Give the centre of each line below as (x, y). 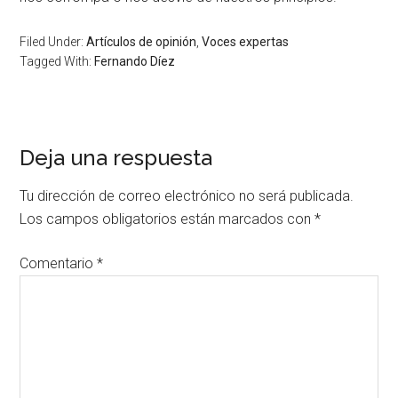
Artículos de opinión (142, 41)
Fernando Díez (135, 61)
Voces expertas (246, 41)
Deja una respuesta (116, 157)
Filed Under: (53, 41)
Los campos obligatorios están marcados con (167, 219)
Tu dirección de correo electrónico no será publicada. (187, 195)
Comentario (59, 263)
